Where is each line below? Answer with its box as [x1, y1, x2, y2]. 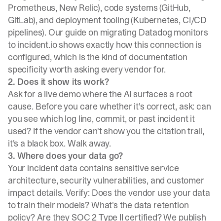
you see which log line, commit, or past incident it [8, 112, 195, 125]
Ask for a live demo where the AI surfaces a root [8, 88, 192, 100]
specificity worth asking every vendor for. [8, 63, 166, 75]
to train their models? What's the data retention [8, 199, 189, 211]
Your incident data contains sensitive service [8, 162, 179, 174]
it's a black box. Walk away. [8, 137, 111, 149]
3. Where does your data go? [8, 149, 124, 162]
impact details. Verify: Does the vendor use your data [8, 186, 210, 199]
